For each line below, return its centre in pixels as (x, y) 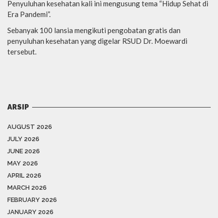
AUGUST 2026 (30, 127)
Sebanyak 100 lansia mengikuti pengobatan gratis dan (94, 30)
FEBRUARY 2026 (32, 200)
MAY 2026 (23, 163)
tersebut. (22, 52)
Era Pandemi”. (29, 14)
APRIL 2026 (24, 176)
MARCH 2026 (27, 188)
